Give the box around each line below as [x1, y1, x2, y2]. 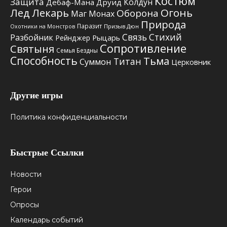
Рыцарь [92, 32, 120, 43]
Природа [141, 17, 186, 31]
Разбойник [10, 31, 53, 43]
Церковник [171, 56, 211, 67]
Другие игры [10, 90, 63, 100]
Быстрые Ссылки [10, 147, 84, 158]
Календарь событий [10, 215, 83, 224]
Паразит [77, 21, 102, 30]
